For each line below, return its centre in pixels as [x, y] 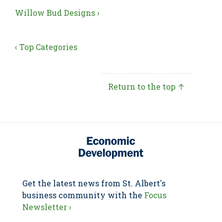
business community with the [83, 195]
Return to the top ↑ [146, 86]
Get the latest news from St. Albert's [94, 183]
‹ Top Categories [46, 47]
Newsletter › [47, 207]
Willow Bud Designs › [57, 13]
